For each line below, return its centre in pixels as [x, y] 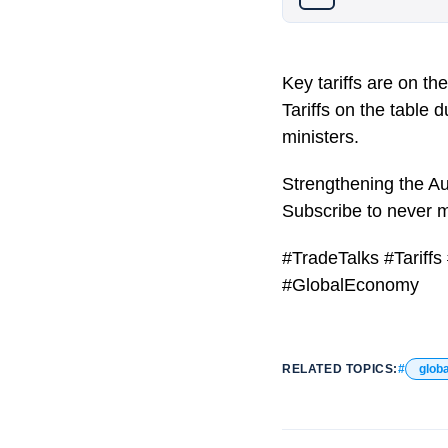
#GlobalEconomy [350, 285]
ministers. [320, 137]
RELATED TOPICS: [340, 369]
